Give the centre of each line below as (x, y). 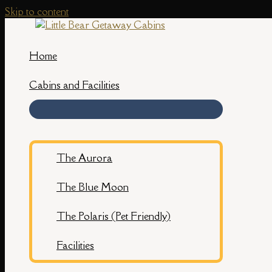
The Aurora (84, 158)
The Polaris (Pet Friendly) (114, 216)
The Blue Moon (93, 187)
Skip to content (37, 12)
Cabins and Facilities (74, 85)
